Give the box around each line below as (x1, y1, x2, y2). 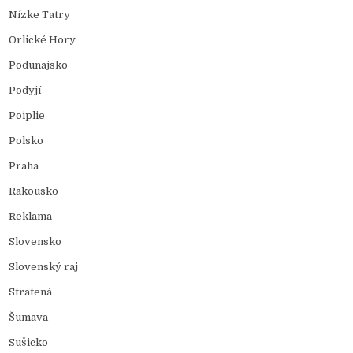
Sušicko (9, 336, 49, 348)
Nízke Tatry (9, 8, 71, 20)
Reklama (9, 210, 53, 222)
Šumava (9, 310, 49, 323)
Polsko (9, 134, 44, 147)
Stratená (9, 285, 53, 298)
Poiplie (9, 109, 46, 121)
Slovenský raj (9, 260, 79, 273)
